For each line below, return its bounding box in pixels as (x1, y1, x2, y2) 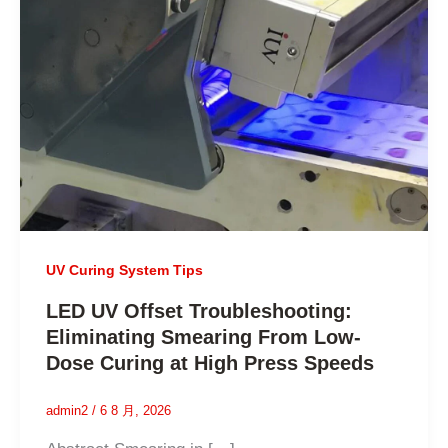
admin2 (45, 403, 92, 419)
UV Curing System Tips (45, 262, 203, 279)
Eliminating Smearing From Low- (45, 326, 361, 349)
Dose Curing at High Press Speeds (45, 352, 374, 375)
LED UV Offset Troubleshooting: (45, 300, 352, 323)
